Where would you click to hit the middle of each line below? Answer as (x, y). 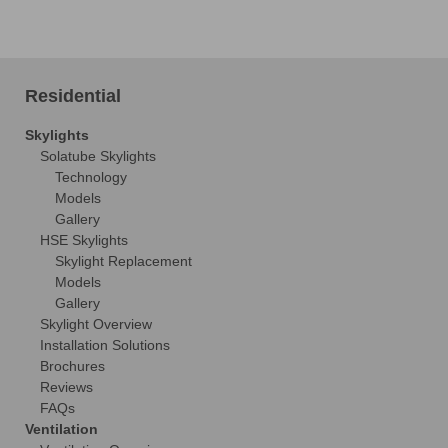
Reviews (66, 386)
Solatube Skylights (98, 155)
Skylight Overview (96, 323)
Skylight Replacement (123, 260)
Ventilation (61, 428)
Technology (91, 176)
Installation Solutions (105, 344)
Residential (73, 95)
